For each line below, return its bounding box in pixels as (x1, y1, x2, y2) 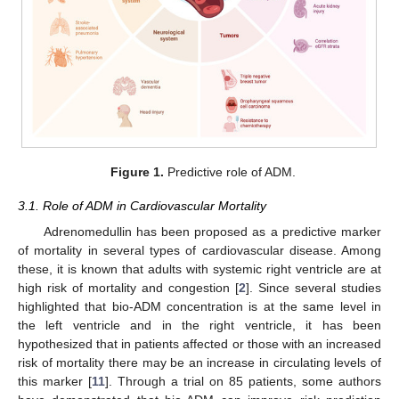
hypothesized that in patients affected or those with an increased (18, 336, 381, 351)
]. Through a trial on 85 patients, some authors (105, 373, 381, 388)
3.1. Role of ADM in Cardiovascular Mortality (18, 199, 266, 214)
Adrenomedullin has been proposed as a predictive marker (43, 224, 381, 239)
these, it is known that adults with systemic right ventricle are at (18, 261, 381, 276)
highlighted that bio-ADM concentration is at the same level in (18, 298, 381, 313)
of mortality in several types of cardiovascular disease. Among (18, 242, 381, 257)
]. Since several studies (246, 280, 381, 295)
